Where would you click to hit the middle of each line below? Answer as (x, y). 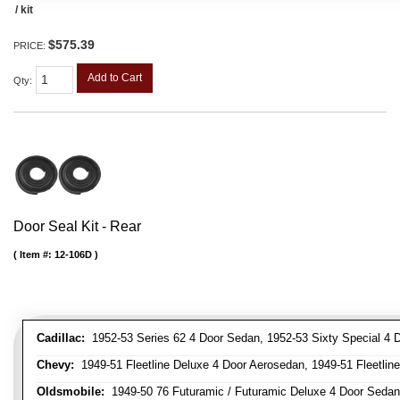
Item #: (37, 254)
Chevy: (55, 364)
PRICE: (31, 46)
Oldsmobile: (71, 391)
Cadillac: (61, 337)
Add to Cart (115, 78)
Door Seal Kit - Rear (77, 226)
